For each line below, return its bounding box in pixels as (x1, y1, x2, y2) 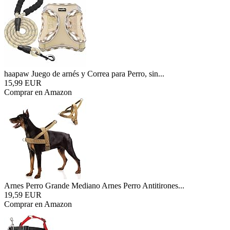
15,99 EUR (4, 79, 42, 87)
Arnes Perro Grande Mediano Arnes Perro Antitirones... (4, 181, 184, 190)
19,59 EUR (4, 190, 42, 199)
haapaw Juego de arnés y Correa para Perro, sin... (4, 69, 164, 78)
